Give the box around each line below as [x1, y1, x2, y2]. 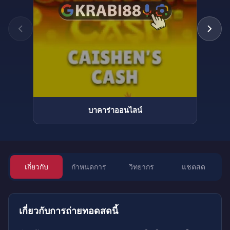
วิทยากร [128, 162, 154, 171]
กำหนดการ [71, 162, 106, 171]
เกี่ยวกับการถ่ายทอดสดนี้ [19, 205, 118, 217]
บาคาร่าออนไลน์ [88, 106, 142, 115]
